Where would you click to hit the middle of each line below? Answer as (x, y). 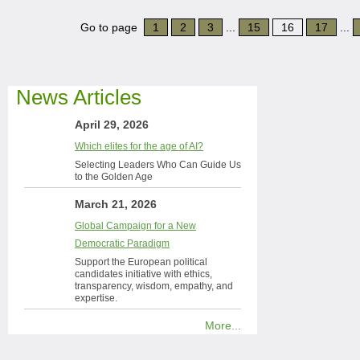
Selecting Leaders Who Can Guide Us (158, 165)
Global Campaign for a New (135, 226)
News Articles (79, 97)
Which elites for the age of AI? (139, 146)
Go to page (112, 27)
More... (223, 325)
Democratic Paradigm (122, 243)
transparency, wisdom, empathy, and (154, 286)
